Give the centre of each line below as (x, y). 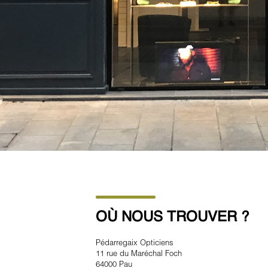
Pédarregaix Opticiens (135, 242)
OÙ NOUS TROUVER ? (172, 218)
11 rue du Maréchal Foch (139, 253)
